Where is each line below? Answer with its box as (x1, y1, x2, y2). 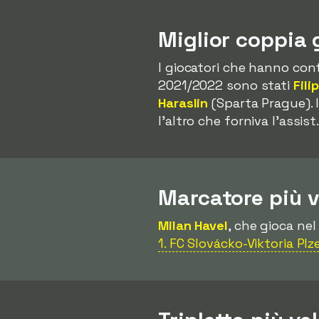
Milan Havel (158, 217, 228, 234)
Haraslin (158, 95, 209, 111)
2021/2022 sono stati (158, 77, 293, 93)
